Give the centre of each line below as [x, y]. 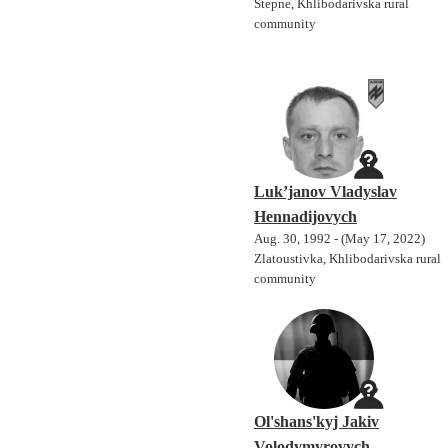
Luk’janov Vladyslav [326, 192]
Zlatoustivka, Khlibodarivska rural [348, 259]
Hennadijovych [306, 217]
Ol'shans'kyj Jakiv [317, 422]
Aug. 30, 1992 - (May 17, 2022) [340, 239]
